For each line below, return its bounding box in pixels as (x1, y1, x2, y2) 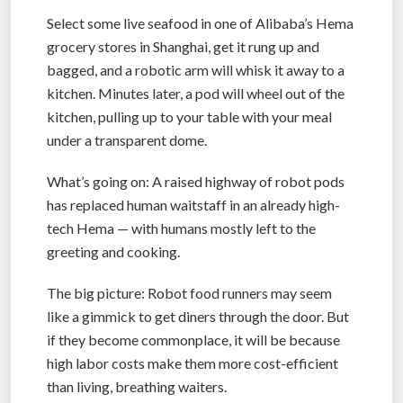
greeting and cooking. (47, 243, 180, 261)
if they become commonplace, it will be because (47, 331, 340, 349)
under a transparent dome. (47, 131, 207, 149)
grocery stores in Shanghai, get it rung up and (47, 38, 319, 56)
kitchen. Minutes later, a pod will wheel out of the (47, 85, 345, 103)
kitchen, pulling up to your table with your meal (47, 108, 332, 126)
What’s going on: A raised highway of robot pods (47, 173, 345, 191)
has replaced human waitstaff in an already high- (47, 196, 340, 214)
